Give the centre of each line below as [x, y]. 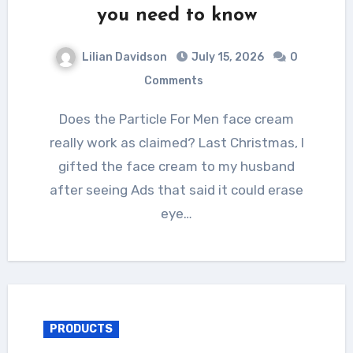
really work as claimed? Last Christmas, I [176, 142]
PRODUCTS [81, 329]
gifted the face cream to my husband [176, 166]
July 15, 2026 [228, 57]
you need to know [176, 15]
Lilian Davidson [124, 57]
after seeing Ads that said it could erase [176, 190]
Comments [173, 80]
